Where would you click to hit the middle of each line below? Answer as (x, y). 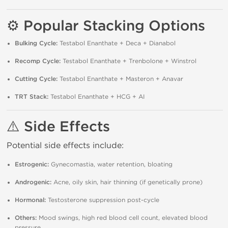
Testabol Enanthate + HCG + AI (96, 97)
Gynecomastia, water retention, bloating (111, 164)
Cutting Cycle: (36, 79)
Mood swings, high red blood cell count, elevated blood (122, 218)
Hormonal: (30, 200)
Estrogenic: (32, 165)
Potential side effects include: (65, 145)
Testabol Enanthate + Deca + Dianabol (117, 43)
